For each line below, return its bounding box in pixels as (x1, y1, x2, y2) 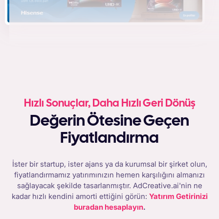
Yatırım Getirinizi (149, 192, 208, 201)
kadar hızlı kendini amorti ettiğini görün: (11, 192, 149, 201)
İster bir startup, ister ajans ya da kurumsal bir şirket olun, (12, 159, 207, 169)
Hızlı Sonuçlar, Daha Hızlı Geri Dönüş (23, 98, 196, 109)
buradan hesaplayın (73, 202, 143, 212)
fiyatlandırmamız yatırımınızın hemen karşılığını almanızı (14, 170, 205, 180)
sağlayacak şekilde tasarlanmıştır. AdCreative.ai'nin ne (17, 181, 202, 191)
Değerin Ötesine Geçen (30, 114, 41, 129)
